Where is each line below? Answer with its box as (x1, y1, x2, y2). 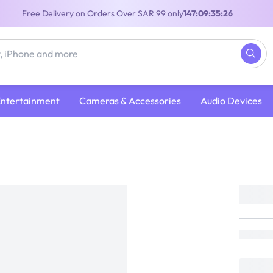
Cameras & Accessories (79, 94, 181, 107)
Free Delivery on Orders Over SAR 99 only (21, 8, 183, 19)
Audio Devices (200, 94, 262, 107)
